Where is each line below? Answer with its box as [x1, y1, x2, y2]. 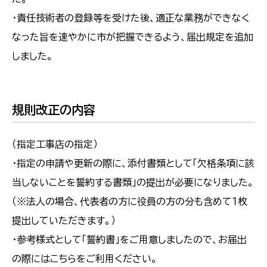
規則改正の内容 [12, 104, 95, 116]
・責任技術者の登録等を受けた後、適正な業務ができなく [12, 13, 250, 23]
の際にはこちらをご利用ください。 [12, 254, 157, 264]
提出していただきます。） [12, 216, 116, 226]
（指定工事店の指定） [12, 139, 98, 150]
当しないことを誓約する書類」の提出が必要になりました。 [12, 178, 254, 188]
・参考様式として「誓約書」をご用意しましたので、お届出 [12, 235, 247, 245]
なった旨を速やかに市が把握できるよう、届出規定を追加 [12, 32, 253, 42]
